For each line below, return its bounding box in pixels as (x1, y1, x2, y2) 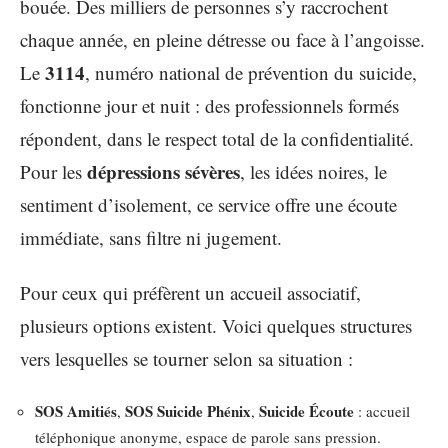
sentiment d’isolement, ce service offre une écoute (20, 191, 397, 217)
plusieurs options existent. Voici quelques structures (20, 313, 412, 338)
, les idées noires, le (240, 158, 387, 184)
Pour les (20, 158, 87, 184)
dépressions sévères (87, 157, 240, 185)
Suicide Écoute (259, 399, 354, 422)
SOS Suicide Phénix (125, 399, 251, 422)
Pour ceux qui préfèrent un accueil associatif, (20, 280, 361, 305)
